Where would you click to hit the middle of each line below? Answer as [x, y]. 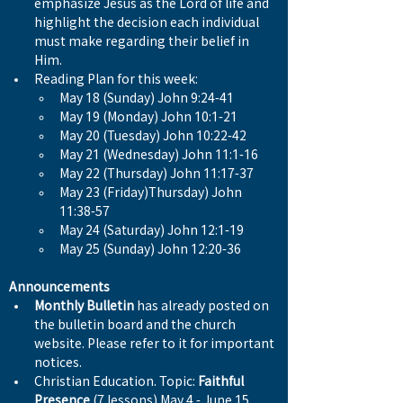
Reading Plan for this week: [116, 79]
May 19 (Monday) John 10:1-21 [148, 117]
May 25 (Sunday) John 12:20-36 [150, 249]
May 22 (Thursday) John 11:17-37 [157, 174]
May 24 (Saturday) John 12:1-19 [152, 230]
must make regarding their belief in [143, 41]
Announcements [59, 287]
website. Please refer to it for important [156, 344]
